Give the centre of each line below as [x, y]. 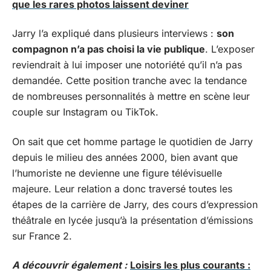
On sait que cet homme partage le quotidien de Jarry [132, 141]
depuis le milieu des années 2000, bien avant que [125, 157]
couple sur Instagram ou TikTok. [85, 112]
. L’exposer [230, 49]
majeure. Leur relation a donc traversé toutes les [122, 188]
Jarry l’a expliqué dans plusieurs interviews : [114, 33]
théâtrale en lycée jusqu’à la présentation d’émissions [132, 220]
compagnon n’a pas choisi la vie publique [109, 49]
